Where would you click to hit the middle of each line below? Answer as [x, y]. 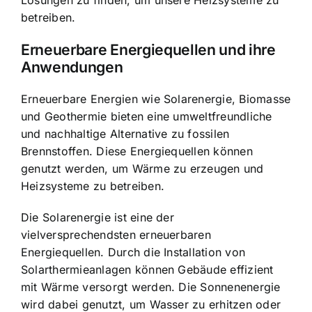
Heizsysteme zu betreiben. [93, 186]
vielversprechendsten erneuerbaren [116, 235]
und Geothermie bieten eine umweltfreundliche [147, 117]
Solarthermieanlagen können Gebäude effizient [147, 270]
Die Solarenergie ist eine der [97, 218]
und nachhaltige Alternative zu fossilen [125, 134]
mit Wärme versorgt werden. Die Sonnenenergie [151, 287]
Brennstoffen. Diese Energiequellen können [137, 151]
